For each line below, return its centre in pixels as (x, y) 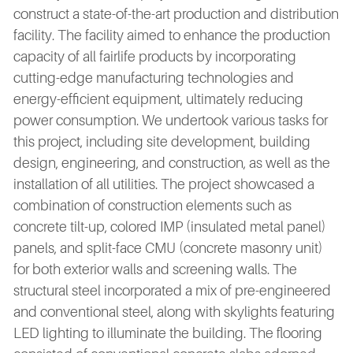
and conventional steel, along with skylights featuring (174, 312)
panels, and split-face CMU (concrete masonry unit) (168, 248)
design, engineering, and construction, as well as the (172, 163)
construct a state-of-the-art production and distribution (176, 14)
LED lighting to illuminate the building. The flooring (168, 333)
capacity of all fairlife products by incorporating (155, 56)
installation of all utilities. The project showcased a (164, 184)
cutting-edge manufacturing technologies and (154, 78)
